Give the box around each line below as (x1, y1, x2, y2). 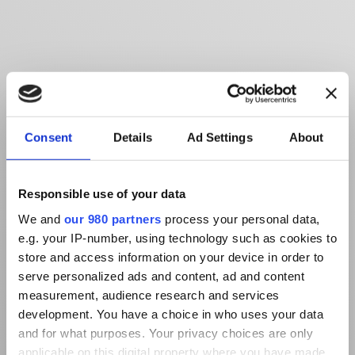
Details (113, 130, 152, 144)
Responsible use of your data (18, 186, 185, 200)
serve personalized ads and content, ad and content (18, 269, 304, 283)
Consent (25, 130, 72, 144)
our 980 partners (63, 212, 162, 226)
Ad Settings (186, 130, 253, 144)
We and (18, 212, 64, 226)
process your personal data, (161, 212, 320, 226)
